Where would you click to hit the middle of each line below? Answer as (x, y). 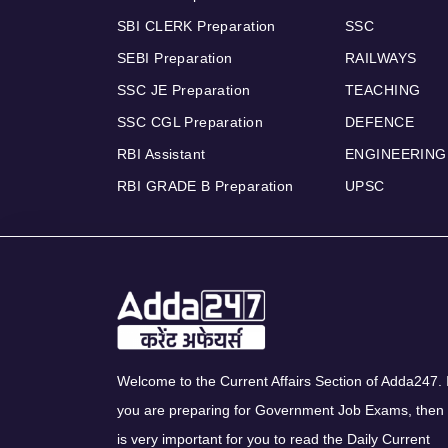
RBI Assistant (161, 154)
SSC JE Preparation (184, 90)
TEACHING (383, 90)
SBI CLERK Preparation (196, 26)
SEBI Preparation (175, 58)
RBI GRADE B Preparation (205, 186)
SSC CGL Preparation (190, 122)
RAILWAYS (381, 58)
